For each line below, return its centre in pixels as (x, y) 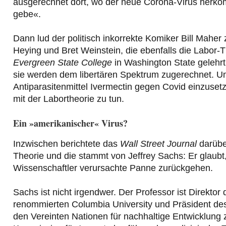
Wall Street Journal (158, 144)
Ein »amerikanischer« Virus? (70, 123)
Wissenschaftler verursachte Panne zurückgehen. (113, 168)
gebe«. (27, 14)
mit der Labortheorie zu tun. (69, 99)
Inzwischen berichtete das (67, 144)
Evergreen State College (63, 63)
